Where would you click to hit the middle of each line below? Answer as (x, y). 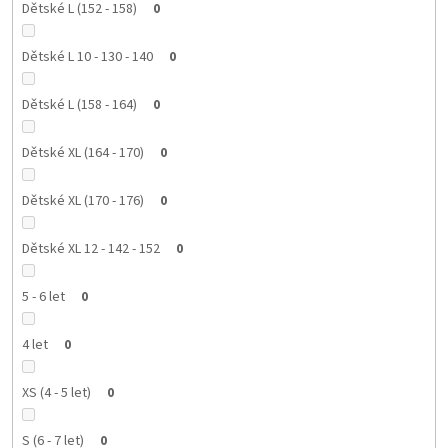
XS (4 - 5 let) (56, 393)
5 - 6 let (43, 297)
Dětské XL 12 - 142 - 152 (90, 249)
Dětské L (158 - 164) (79, 105)
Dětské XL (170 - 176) (82, 201)
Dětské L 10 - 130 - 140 (87, 57)
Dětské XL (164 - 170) (82, 153)
